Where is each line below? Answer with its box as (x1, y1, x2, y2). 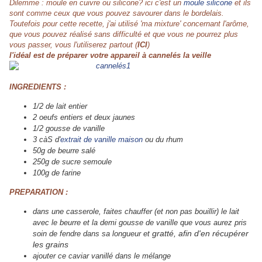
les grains (33, 240, 68, 250)
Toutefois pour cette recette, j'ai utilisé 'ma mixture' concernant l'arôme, (9, 19, 249, 29)
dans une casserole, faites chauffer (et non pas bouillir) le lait (33, 207, 239, 216)
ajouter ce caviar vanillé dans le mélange (33, 251, 173, 261)
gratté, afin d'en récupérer (152, 229, 249, 239)
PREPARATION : (9, 188, 68, 197)
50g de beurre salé (33, 146, 95, 156)
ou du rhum (143, 135, 183, 144)
